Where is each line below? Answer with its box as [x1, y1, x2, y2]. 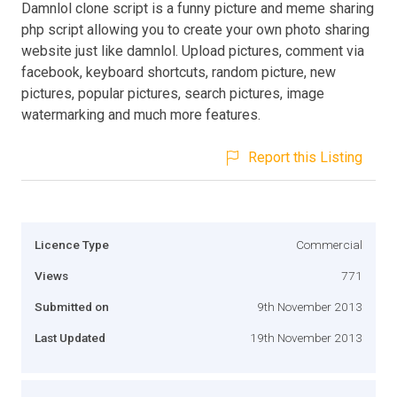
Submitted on [35, 299, 109, 314]
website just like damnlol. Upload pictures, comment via [21, 42, 364, 59]
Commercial [296, 237, 362, 252]
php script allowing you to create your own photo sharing [21, 20, 370, 38]
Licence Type [35, 237, 109, 252]
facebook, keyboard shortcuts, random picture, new [21, 63, 336, 81]
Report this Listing [248, 148, 362, 166]
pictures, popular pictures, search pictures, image [21, 84, 324, 102]
